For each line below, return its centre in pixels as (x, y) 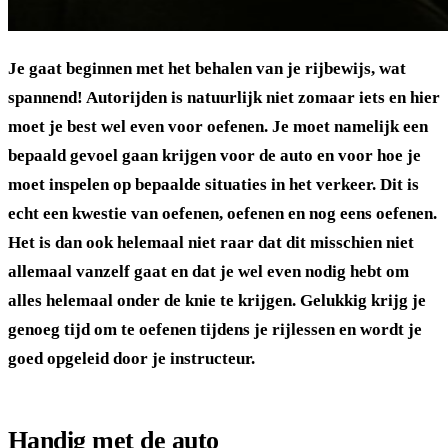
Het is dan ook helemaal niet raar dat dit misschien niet (211, 242)
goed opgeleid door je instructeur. (131, 358)
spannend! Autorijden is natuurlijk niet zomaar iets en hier (224, 97)
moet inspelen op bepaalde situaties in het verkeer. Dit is (213, 184)
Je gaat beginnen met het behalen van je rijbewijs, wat (207, 68)
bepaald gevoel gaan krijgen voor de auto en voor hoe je (214, 155)
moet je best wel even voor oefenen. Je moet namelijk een (218, 126)
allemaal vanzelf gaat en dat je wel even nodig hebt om (208, 271)
